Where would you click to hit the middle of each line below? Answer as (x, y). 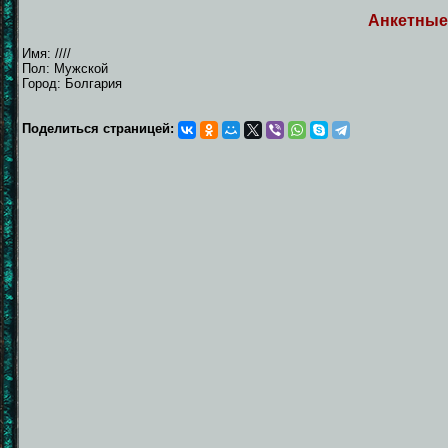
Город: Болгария (72, 83)
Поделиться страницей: (100, 128)
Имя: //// (46, 53)
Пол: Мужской (65, 68)
